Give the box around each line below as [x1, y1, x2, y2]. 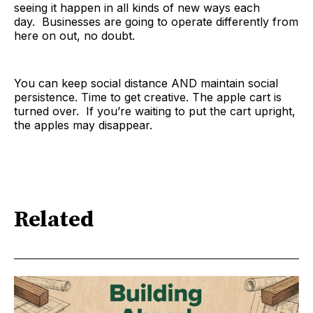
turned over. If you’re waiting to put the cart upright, [14, 103, 296, 118]
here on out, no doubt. [14, 28, 135, 43]
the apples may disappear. [14, 117, 152, 132]
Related [14, 206, 94, 235]
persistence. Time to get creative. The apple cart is [14, 89, 282, 104]
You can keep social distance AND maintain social [14, 75, 278, 90]
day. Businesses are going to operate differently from [14, 14, 298, 29]
